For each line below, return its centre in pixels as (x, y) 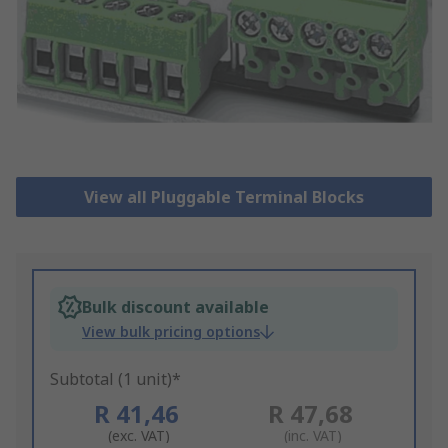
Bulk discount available (175, 307)
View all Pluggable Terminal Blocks (223, 197)
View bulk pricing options (171, 332)
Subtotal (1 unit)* (115, 379)
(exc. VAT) (138, 436)
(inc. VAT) (312, 436)
